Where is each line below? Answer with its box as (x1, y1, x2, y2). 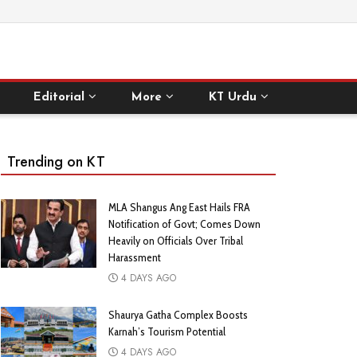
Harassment (108, 250, 161, 265)
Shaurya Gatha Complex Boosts (108, 308, 248, 322)
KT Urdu (208, 92, 257, 104)
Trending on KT (7, 151, 105, 172)
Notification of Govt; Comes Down (108, 217, 261, 231)
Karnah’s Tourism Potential (108, 324, 226, 339)
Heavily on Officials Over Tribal (108, 233, 243, 248)
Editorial (33, 92, 85, 104)
